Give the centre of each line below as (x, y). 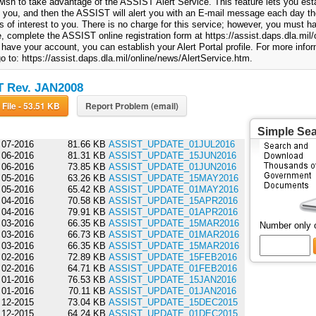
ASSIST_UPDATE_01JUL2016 (171, 145)
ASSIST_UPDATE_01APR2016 (173, 212)
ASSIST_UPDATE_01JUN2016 (172, 167)
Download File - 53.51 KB (39, 106)
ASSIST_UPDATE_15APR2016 (173, 201)
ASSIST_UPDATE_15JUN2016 (172, 156)
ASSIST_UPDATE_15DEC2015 (173, 303)
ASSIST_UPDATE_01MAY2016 (173, 190)
